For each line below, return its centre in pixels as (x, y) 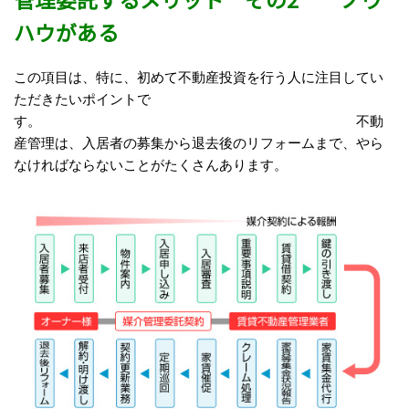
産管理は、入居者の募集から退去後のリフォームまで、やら (199, 143)
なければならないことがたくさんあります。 (151, 165)
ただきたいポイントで (82, 99)
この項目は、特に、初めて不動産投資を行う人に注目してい (199, 77)
